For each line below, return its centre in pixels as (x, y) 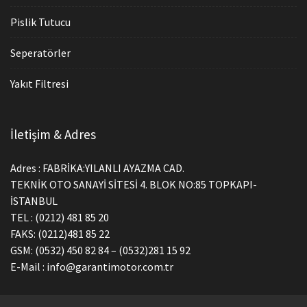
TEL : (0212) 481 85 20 (60, 218)
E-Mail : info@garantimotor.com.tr (92, 267)
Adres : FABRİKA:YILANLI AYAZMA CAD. (97, 168)
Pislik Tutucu (40, 22)
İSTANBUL (34, 201)
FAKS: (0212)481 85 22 (60, 234)
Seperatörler (40, 53)
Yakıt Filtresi (39, 84)
